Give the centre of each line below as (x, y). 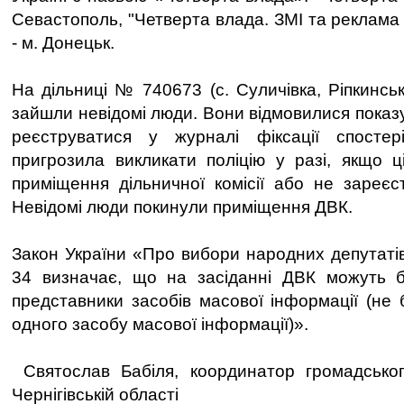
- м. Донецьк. (63, 43)
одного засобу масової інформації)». (160, 324)
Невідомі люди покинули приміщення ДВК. (182, 207)
